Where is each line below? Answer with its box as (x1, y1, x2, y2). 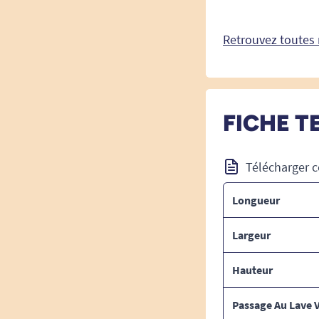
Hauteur (232, 262, 273, 277)
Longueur (232, 192, 280, 207)
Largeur (232, 227, 271, 242)
